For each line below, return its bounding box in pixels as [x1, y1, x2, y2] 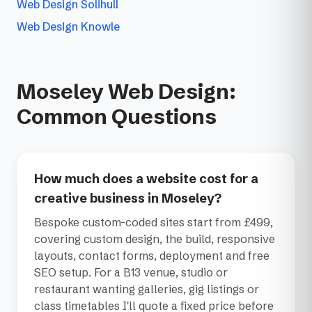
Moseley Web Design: [17, 79, 236, 105]
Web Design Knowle [17, 19, 120, 34]
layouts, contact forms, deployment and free [34, 249, 270, 263]
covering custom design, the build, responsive [34, 232, 275, 247]
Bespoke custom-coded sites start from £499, [34, 215, 273, 230]
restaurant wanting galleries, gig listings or [34, 282, 259, 297]
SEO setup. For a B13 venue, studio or [34, 265, 228, 280]
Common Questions [17, 104, 217, 130]
